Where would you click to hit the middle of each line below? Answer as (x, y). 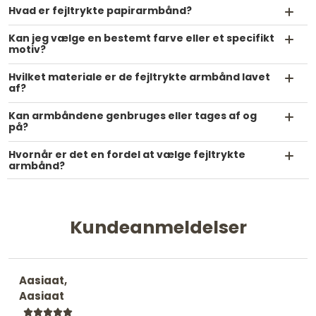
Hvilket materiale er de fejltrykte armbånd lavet (139, 77)
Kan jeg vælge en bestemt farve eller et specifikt (141, 38)
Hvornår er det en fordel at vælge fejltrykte (127, 154)
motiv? (27, 49)
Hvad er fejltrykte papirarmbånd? (100, 10)
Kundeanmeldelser (158, 227)
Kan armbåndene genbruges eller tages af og (133, 115)
